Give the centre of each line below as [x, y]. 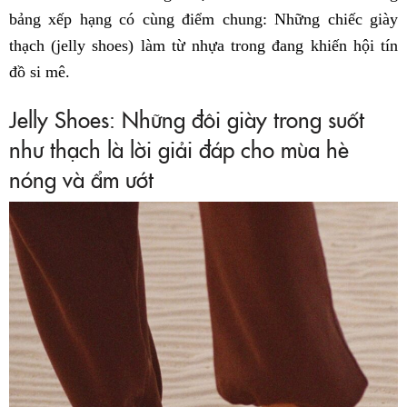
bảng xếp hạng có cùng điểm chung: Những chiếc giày [203, 20]
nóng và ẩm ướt [81, 179]
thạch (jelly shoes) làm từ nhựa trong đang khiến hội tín [203, 46]
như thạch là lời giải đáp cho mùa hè [179, 149]
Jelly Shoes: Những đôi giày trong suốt [187, 119]
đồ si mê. [40, 72]
